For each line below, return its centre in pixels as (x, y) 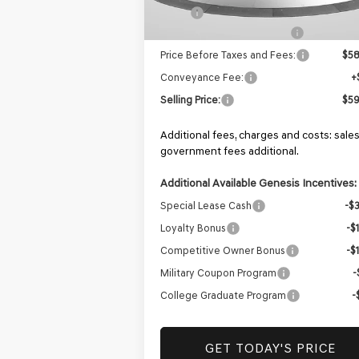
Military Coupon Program (219, 273)
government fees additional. (230, 151)
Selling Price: (191, 100)
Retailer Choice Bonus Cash (226, 33)
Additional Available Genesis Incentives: (259, 184)
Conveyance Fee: (202, 78)
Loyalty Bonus (194, 228)
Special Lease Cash (206, 206)
